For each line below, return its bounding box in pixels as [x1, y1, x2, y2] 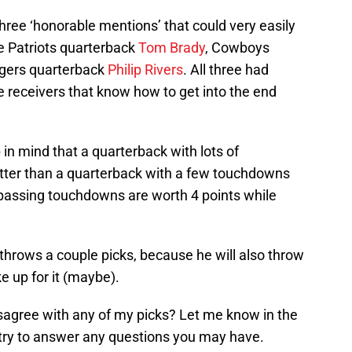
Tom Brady [138, 38, 205, 56]
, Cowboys [205, 38, 269, 56]
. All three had [183, 60, 269, 78]
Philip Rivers [108, 60, 183, 78]
